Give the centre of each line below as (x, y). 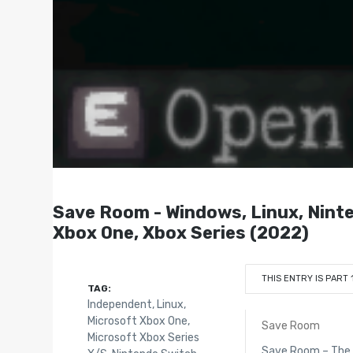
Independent (119, 304)
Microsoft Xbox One (137, 321)
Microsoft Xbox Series (143, 337)
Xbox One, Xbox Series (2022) (181, 232)
